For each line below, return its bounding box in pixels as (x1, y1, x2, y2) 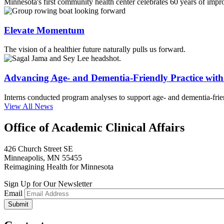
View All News (4, 101, 53, 110)
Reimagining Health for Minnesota (4, 162, 113, 171)
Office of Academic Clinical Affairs (4, 120, 184, 134)
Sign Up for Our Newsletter (4, 179, 92, 188)
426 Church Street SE (4, 144, 73, 153)
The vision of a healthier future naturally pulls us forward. (4, 45, 185, 54)
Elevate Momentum (4, 24, 84, 35)
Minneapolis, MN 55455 (4, 153, 82, 162)
